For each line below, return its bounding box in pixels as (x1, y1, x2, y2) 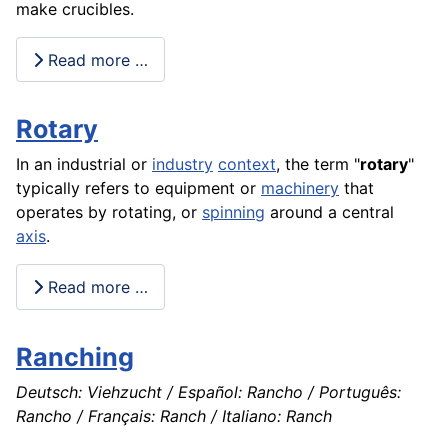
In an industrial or (16, 154, 152, 175)
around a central (265, 202, 394, 223)
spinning (202, 202, 265, 223)
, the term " (276, 154, 360, 175)
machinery (261, 178, 339, 199)
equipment (155, 178, 235, 199)
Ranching (16, 341, 134, 372)
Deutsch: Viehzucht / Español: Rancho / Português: (16, 381, 401, 402)
